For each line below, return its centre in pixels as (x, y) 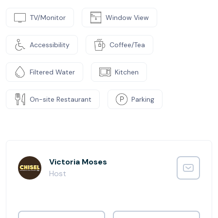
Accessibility (50, 45)
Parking (143, 99)
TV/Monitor (48, 17)
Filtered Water (52, 72)
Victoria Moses (78, 162)
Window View (127, 17)
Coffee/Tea (127, 45)
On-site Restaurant (61, 99)
